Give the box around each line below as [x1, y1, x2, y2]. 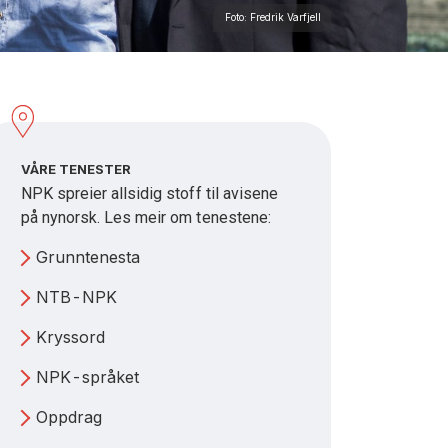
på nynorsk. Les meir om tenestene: [21, 208, 271, 227]
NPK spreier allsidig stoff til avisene [21, 184, 278, 203]
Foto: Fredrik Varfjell [225, 11, 321, 23]
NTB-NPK [36, 287, 118, 307]
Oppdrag [36, 407, 103, 427]
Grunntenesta [36, 247, 141, 267]
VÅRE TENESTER [21, 161, 132, 177]
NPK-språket [36, 367, 140, 387]
